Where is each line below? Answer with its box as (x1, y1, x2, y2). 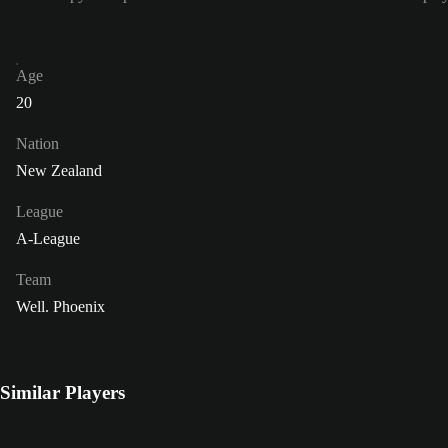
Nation (16, 135, 59, 153)
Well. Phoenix (16, 298, 105, 316)
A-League (16, 230, 80, 248)
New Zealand (16, 162, 102, 180)
